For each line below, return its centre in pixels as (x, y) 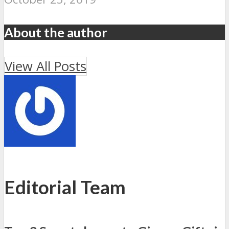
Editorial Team (65, 187)
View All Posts (45, 66)
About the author (56, 32)
